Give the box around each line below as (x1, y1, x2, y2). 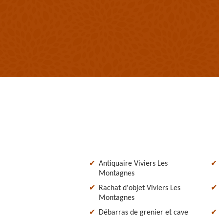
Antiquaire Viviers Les (99, 159, 168, 168)
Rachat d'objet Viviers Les (99, 184, 180, 192)
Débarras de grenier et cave (99, 208, 188, 217)
